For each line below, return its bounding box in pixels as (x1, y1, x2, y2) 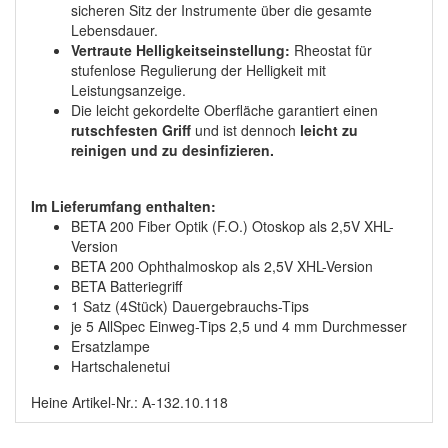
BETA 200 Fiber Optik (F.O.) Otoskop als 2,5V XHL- (71, 215, 394, 236)
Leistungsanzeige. (71, 79, 186, 100)
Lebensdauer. (71, 19, 158, 40)
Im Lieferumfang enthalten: (31, 195, 216, 216)
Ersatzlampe (71, 335, 150, 356)
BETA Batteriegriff (71, 275, 182, 296)
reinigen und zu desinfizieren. (71, 139, 274, 160)
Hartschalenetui (71, 355, 170, 376)
